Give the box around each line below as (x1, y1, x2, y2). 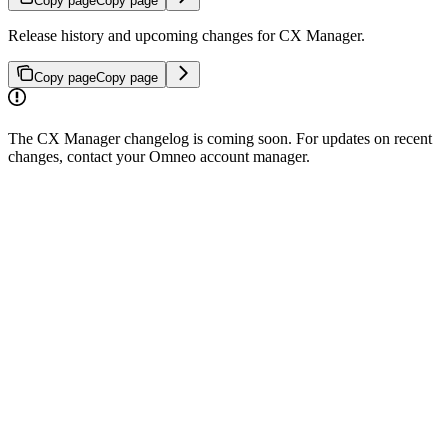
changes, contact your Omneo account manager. (8, 148, 310, 166)
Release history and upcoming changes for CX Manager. (8, 27, 365, 45)
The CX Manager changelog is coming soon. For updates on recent (8, 130, 432, 148)
